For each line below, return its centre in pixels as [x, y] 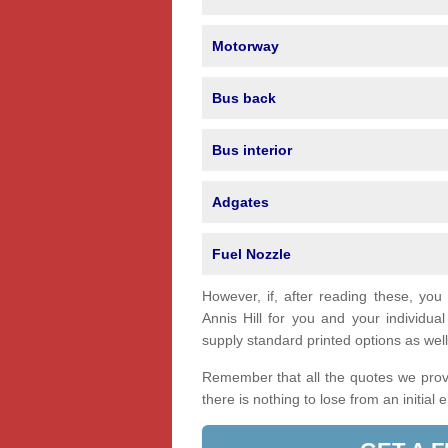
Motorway [245, 46]
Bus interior [251, 150]
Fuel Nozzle [251, 254]
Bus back [243, 98]
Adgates [240, 202]
